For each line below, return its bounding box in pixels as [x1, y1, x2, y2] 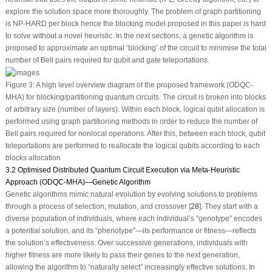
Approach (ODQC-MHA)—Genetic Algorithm [5, 177, 151, 186]
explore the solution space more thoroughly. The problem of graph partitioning [5, 7, 261, 16]
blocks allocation [5, 153, 61, 162]
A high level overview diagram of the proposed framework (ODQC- [34, 80, 253, 89]
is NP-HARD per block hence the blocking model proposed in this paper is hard [5, 19, 266, 29]
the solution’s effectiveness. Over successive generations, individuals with [5, 238, 248, 247]
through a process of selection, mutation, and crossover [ [5, 202, 191, 211]
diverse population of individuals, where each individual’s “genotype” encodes [5, 214, 262, 223]
